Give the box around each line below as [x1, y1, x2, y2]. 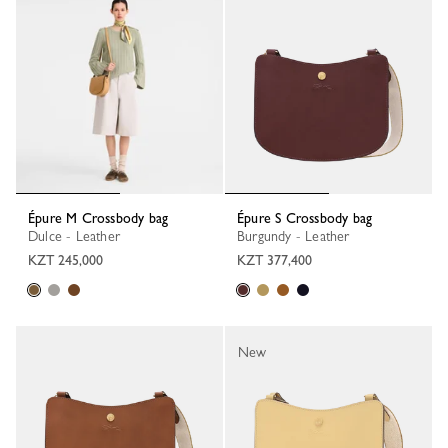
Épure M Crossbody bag [35, 210, 169, 226]
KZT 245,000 [28, 252, 103, 268]
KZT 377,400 [237, 252, 312, 268]
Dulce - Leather [38, 228, 120, 244]
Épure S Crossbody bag [244, 210, 373, 226]
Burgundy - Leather [245, 228, 350, 244]
